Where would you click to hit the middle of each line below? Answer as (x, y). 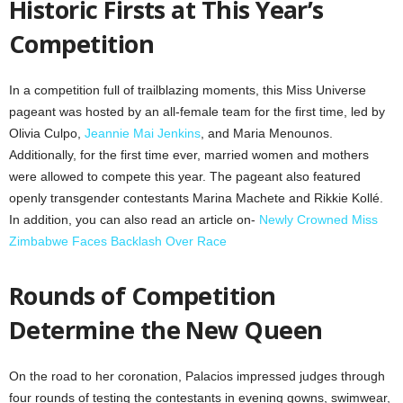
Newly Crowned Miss (318, 219)
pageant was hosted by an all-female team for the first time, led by (197, 111)
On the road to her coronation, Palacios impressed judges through (197, 376)
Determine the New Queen (166, 329)
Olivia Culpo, (45, 133)
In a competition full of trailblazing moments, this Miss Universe (188, 90)
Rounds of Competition (143, 295)
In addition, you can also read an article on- (134, 219)
